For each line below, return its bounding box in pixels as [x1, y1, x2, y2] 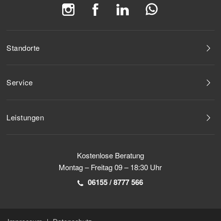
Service [6, 77, 33, 87]
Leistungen [6, 111, 44, 122]
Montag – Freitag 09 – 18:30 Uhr [59, 162, 162, 173]
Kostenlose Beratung [76, 150, 144, 161]
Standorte [6, 42, 40, 53]
